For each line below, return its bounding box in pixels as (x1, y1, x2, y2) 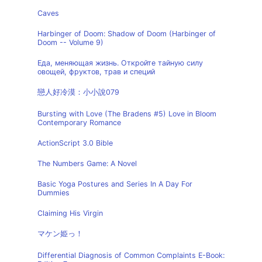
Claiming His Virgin (37, 209, 103, 218)
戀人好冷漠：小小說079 (37, 88, 119, 96)
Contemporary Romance (37, 118, 121, 127)
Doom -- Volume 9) (37, 38, 104, 47)
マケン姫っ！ (37, 229, 83, 238)
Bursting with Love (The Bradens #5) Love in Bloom (37, 109, 216, 118)
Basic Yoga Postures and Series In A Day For (37, 180, 192, 188)
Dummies (37, 188, 70, 197)
